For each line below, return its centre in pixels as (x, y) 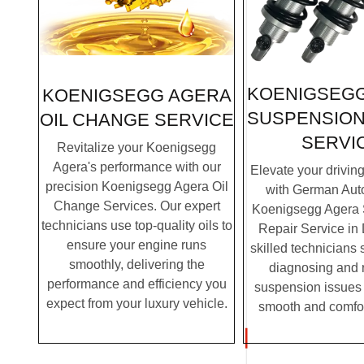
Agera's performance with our (136, 167)
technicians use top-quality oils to (136, 225)
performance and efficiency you (136, 284)
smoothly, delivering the (136, 264)
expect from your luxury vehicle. (136, 303)
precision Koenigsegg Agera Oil (136, 186)
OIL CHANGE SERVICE (136, 120)
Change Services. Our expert (136, 206)
